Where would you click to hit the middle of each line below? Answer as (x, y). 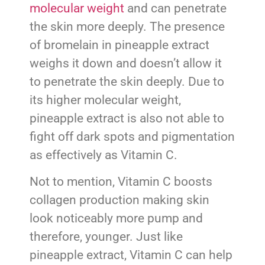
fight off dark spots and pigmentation (132, 136)
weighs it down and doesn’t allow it (126, 63)
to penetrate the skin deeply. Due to (127, 81)
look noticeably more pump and (116, 219)
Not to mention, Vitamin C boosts (121, 182)
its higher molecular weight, (105, 100)
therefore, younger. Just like (106, 237)
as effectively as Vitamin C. (104, 155)
